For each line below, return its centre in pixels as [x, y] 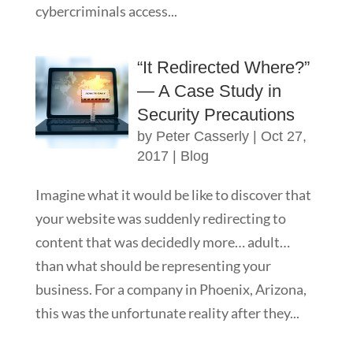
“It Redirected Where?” [223, 67]
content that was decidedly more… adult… [162, 242]
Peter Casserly [202, 136]
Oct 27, [283, 136]
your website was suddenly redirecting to [160, 218]
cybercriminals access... [106, 11]
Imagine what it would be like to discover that [173, 195]
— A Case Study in [209, 91]
